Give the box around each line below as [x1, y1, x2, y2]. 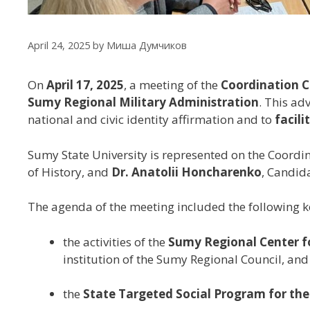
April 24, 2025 [28, 39, 90, 52]
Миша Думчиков [107, 39, 187, 52]
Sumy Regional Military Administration [28, 94, 259, 110]
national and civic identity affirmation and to [28, 111, 275, 127]
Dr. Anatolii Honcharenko [111, 163, 262, 180]
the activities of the [63, 233, 168, 250]
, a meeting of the [124, 77, 221, 93]
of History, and [28, 163, 111, 180]
